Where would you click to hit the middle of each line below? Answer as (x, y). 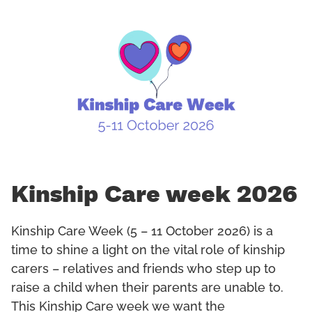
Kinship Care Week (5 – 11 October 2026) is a (142, 232)
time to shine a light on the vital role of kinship (148, 251)
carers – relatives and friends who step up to (143, 270)
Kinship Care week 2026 (154, 195)
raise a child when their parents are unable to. (147, 289)
